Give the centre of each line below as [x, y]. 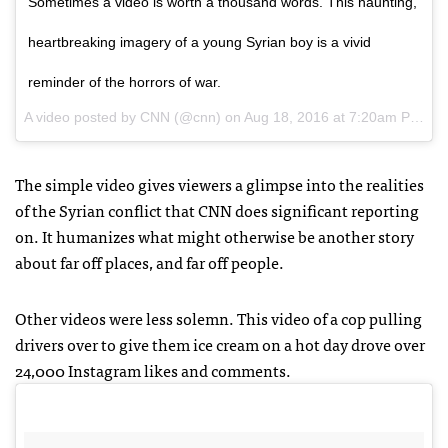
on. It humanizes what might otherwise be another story [214, 236]
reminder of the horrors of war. [124, 82]
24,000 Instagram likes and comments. [153, 370]
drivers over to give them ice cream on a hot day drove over [220, 344]
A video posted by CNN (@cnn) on [134, 117]
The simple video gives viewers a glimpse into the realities [219, 184]
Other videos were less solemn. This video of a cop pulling [218, 318]
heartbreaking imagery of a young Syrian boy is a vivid [199, 42]
